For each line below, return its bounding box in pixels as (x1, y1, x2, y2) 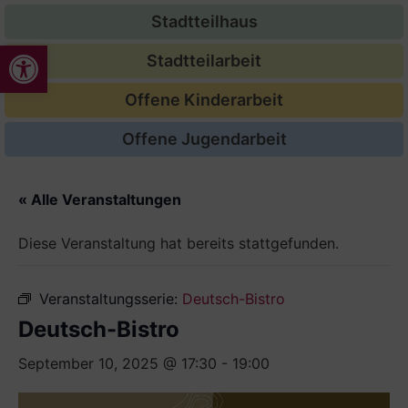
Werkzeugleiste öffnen (8, 36, 99, 71)
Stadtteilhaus (150, 12, 258, 31)
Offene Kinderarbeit (125, 90, 283, 109)
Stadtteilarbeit (147, 51, 261, 70)
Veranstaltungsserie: (39, 290, 182, 308)
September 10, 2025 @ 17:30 (18, 354, 217, 372)
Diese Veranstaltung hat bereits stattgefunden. (18, 234, 339, 252)
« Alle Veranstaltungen (18, 190, 181, 209)
